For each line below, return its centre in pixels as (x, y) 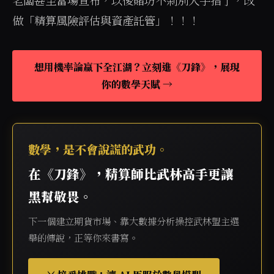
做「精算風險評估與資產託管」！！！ (106, 20)
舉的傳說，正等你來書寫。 (83, 238)
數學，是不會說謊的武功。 (98, 149)
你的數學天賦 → (137, 84)
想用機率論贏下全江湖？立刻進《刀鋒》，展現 (137, 67)
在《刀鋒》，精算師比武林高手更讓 (131, 174)
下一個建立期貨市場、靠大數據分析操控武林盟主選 (134, 221)
